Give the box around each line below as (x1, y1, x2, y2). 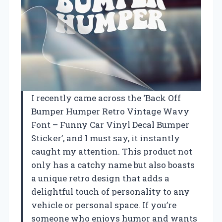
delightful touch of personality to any (31, 185, 190, 197)
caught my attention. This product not (31, 145, 192, 157)
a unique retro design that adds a (31, 172, 169, 184)
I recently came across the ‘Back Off (31, 92, 181, 104)
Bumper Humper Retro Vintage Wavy (31, 105, 189, 117)
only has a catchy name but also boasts (31, 159, 195, 170)
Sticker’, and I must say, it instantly (31, 132, 180, 144)
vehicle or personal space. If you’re (31, 199, 176, 211)
